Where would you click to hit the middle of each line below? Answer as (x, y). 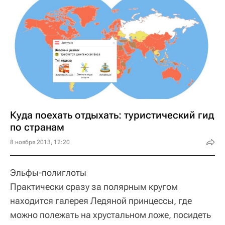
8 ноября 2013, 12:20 (40, 142)
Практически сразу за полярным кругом (94, 187)
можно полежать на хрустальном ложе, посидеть (110, 215)
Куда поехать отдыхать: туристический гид (112, 115)
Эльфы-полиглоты (48, 173)
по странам (37, 127)
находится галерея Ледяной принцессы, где (101, 201)
